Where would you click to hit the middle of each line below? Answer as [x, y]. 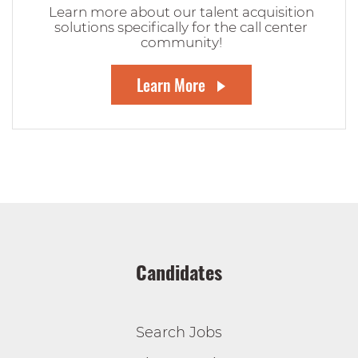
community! [181, 42]
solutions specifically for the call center [181, 27]
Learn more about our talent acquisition [181, 12]
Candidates [179, 272]
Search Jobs [179, 332]
